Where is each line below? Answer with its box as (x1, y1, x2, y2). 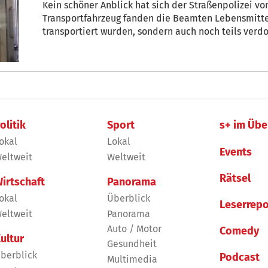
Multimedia (106, 253, 157, 265)
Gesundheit (106, 238, 157, 250)
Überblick (106, 193, 150, 205)
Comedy (220, 224, 260, 238)
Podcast (220, 251, 260, 264)
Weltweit (106, 151, 145, 163)
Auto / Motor (106, 223, 162, 234)
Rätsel (220, 171, 251, 185)
